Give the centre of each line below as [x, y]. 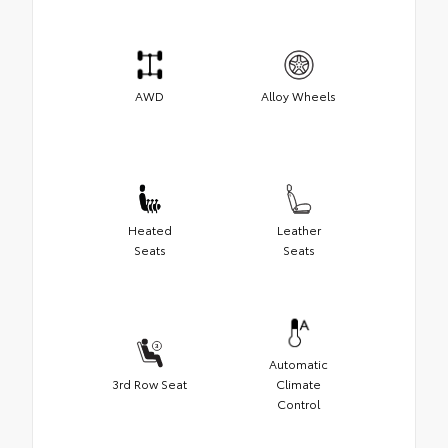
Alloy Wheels [298, 96]
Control [298, 404]
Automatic [298, 364]
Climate [298, 384]
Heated [149, 230]
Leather [298, 230]
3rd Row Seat [149, 384]
